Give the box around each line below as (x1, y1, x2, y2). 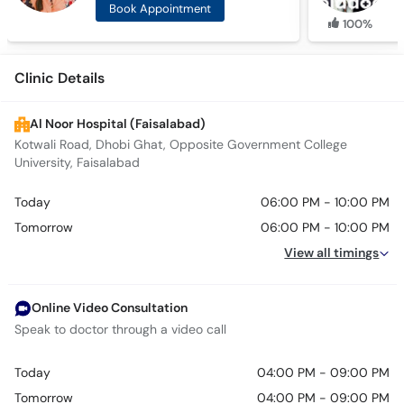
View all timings (284, 245, 380, 262)
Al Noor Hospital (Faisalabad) (30, 116, 206, 133)
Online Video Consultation (32, 300, 188, 317)
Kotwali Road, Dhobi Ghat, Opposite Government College (14, 137, 347, 153)
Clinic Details (14, 69, 105, 88)
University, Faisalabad (14, 155, 140, 171)
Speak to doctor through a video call (14, 322, 226, 338)
